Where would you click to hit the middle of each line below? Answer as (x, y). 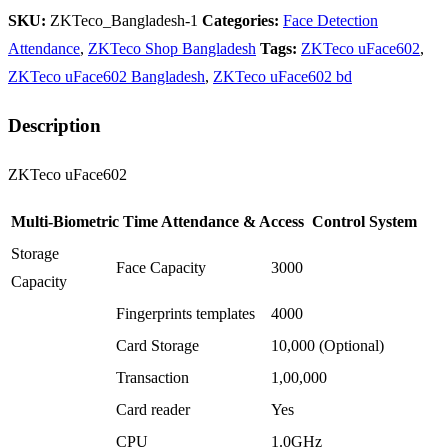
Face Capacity (161, 268)
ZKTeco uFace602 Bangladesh (106, 76)
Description (54, 126)
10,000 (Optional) (327, 346)
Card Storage (157, 346)
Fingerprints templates (185, 314)
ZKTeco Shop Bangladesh (172, 48)
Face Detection (330, 20)
